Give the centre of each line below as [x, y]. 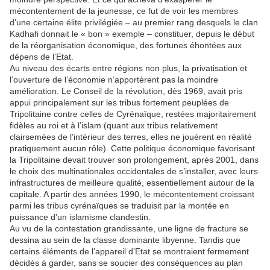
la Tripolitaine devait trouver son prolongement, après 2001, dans [134, 160]
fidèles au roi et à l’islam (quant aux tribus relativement [114, 126]
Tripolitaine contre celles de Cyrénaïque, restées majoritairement [133, 114]
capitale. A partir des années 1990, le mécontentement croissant [132, 194]
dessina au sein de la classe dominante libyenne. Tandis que [125, 240]
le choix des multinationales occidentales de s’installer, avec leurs [134, 171]
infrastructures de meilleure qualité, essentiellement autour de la [132, 183]
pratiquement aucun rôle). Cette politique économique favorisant [132, 149]
